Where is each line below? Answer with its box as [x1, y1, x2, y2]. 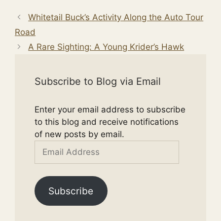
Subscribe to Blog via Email [35, 75, 161, 87]
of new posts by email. [35, 129, 124, 139]
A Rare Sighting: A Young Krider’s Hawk [28, 41, 184, 52]
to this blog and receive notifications [35, 116, 179, 127]
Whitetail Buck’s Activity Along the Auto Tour [28, 12, 204, 22]
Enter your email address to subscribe [35, 104, 185, 114]
